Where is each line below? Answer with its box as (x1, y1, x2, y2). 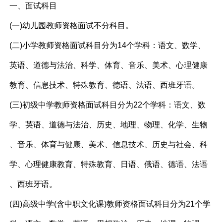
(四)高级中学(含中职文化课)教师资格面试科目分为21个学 (9, 200, 211, 209)
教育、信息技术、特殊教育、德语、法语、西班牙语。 (9, 81, 200, 90)
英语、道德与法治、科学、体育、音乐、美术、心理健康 (9, 61, 208, 70)
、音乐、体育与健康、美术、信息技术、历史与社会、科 (9, 140, 208, 149)
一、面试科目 (9, 1, 57, 10)
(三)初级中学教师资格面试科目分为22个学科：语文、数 (9, 101, 206, 110)
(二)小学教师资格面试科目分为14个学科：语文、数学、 (9, 41, 206, 50)
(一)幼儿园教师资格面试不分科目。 (9, 21, 134, 30)
